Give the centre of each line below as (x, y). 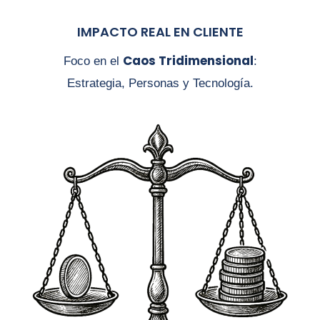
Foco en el (93, 61)
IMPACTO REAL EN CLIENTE (160, 31)
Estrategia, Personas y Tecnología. (160, 83)
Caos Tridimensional (188, 60)
